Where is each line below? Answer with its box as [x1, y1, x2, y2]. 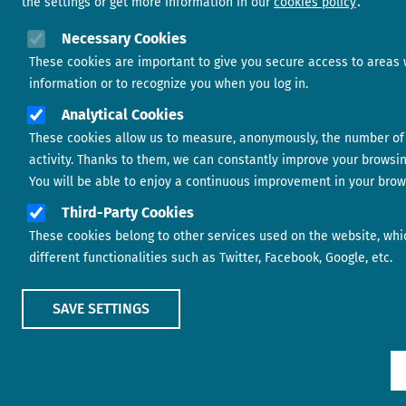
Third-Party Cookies [62, 204, 194, 221]
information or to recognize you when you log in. [29, 76, 308, 92]
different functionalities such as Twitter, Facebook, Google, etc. [29, 250, 392, 266]
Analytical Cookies [62, 106, 184, 123]
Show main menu [42, 369, 155, 387]
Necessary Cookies [62, 30, 187, 47]
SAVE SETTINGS [53, 300, 150, 317]
